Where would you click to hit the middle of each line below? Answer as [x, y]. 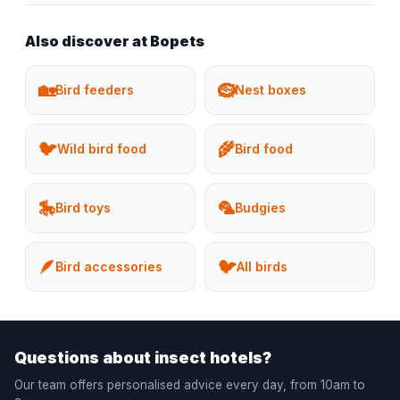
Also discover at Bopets [115, 42]
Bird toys [83, 208]
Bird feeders [95, 90]
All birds [262, 267]
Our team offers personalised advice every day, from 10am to [190, 385]
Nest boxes [271, 90]
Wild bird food [102, 149]
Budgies [260, 208]
